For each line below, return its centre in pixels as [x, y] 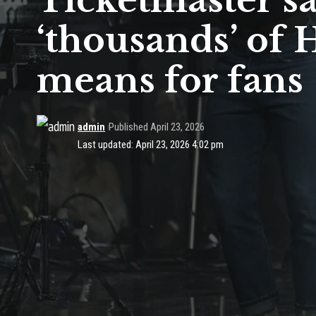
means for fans [170, 80]
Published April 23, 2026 [156, 127]
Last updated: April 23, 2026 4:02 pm [151, 145]
